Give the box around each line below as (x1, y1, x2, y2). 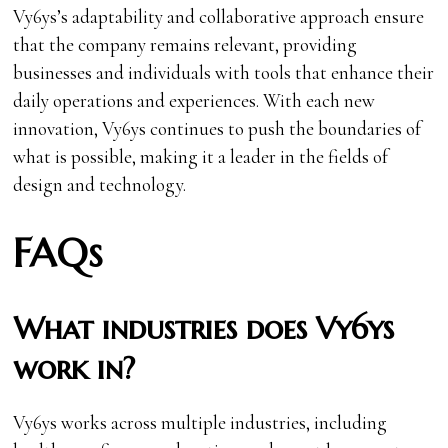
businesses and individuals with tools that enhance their (13, 60, 435, 84)
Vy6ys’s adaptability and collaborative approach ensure (13, 4, 425, 28)
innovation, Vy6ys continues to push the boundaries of (13, 116, 422, 140)
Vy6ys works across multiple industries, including (13, 410, 388, 434)
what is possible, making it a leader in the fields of (13, 144, 389, 168)
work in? (13, 348, 136, 388)
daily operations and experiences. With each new (13, 88, 376, 112)
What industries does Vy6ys (13, 308, 395, 348)
